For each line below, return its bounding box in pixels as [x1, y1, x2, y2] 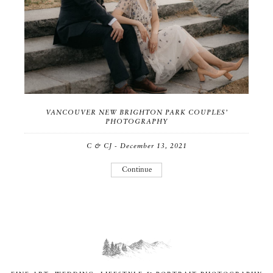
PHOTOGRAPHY [105, 118, 168, 126]
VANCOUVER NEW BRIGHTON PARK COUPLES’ [45, 109, 228, 116]
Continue [121, 166, 152, 174]
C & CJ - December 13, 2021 [86, 143, 187, 150]
